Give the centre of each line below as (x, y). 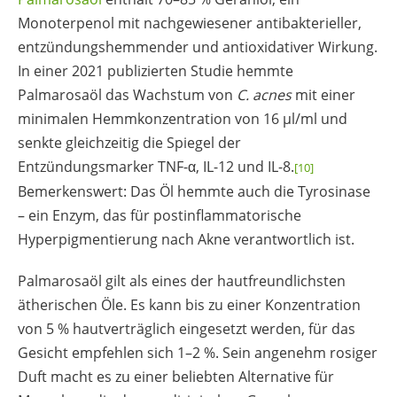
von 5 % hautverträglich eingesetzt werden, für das (187, 328)
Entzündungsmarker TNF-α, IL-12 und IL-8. (156, 167)
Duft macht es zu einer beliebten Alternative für (176, 376)
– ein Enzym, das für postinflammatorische (160, 216)
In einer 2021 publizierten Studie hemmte (156, 71)
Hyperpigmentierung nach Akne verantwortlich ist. (186, 240)
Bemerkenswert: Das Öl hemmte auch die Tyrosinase (194, 192)
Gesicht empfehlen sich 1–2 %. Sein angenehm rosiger (198, 352)
